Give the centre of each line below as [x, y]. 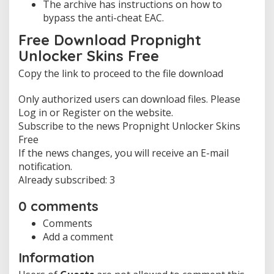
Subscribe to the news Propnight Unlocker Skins [129, 126]
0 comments [58, 206]
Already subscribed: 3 [67, 180]
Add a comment [78, 236]
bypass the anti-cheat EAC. [103, 18]
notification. [45, 166]
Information [56, 258]
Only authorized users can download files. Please [129, 99]
